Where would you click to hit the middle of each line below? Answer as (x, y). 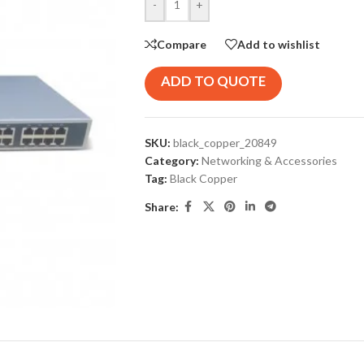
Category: (171, 160)
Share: (161, 206)
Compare (181, 44)
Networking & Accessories (269, 160)
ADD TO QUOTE (213, 81)
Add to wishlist (278, 44)
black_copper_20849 (225, 143)
